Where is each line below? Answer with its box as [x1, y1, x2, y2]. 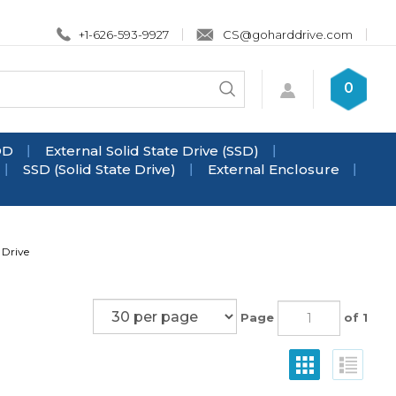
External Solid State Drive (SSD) [45, 142, 259, 159]
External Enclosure [208, 161, 339, 178]
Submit [217, 88, 267, 105]
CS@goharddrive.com [223, 27, 353, 42]
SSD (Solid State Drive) [23, 161, 176, 178]
